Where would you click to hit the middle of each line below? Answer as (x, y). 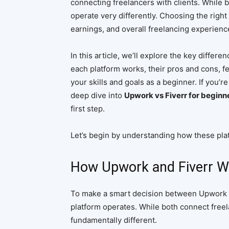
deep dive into (97, 95)
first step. (88, 109)
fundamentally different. (114, 220)
